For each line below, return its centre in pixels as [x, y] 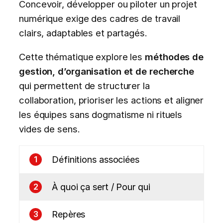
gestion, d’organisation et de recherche [107, 71]
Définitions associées [96, 159]
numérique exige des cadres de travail [100, 19]
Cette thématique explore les [82, 56]
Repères [69, 214]
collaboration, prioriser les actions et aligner [111, 100]
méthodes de [174, 56]
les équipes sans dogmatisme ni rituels [101, 114]
